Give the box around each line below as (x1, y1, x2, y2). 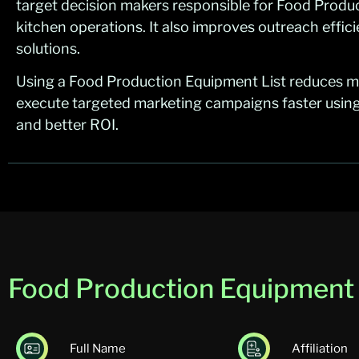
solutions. (16, 39, 80, 57)
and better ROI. (16, 116, 119, 134)
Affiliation (292, 341, 348, 357)
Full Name (70, 341, 126, 357)
